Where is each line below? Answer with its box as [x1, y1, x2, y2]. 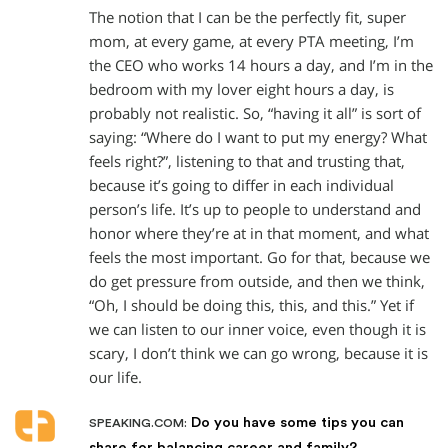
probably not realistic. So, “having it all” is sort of [89, 104, 421, 123]
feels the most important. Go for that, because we [89, 248, 430, 267]
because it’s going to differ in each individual [89, 176, 394, 195]
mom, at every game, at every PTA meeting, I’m [89, 32, 414, 51]
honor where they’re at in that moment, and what [89, 224, 429, 243]
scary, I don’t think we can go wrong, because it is [89, 344, 428, 363]
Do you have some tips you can [187, 414, 404, 430]
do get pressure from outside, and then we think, [89, 272, 425, 291]
